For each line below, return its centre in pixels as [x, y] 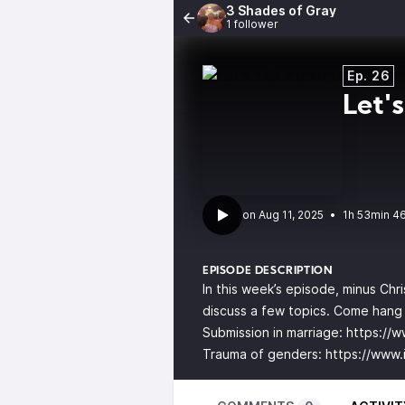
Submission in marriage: [274, 332]
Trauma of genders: [264, 354]
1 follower [252, 24]
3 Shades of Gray [281, 10]
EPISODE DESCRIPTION [268, 271]
